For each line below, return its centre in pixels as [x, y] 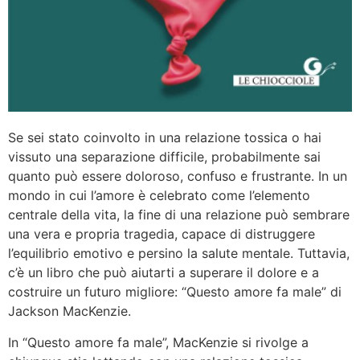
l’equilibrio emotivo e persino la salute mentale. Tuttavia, [179, 254]
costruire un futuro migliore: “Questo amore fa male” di [175, 292]
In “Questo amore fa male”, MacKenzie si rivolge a [158, 342]
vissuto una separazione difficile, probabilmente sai [164, 157]
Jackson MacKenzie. [70, 311]
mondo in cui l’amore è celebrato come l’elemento [159, 196]
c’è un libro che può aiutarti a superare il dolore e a [164, 273]
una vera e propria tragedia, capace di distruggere [162, 234]
